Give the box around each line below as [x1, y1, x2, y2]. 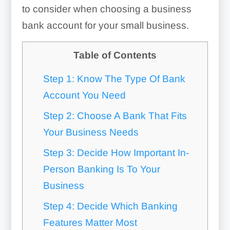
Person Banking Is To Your [43, 164, 160, 175]
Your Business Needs [43, 127, 139, 138]
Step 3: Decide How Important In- [43, 147, 189, 159]
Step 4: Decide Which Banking [43, 201, 178, 212]
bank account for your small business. [22, 20, 189, 31]
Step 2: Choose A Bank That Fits [43, 110, 187, 122]
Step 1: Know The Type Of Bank [43, 73, 185, 85]
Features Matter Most [43, 217, 137, 228]
